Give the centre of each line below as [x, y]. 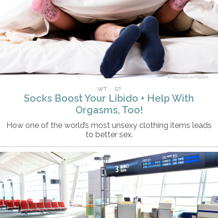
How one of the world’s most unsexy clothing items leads [109, 126]
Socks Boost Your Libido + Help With [109, 99]
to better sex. [109, 135]
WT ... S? [109, 89]
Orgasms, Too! [109, 110]
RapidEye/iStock [190, 76]
